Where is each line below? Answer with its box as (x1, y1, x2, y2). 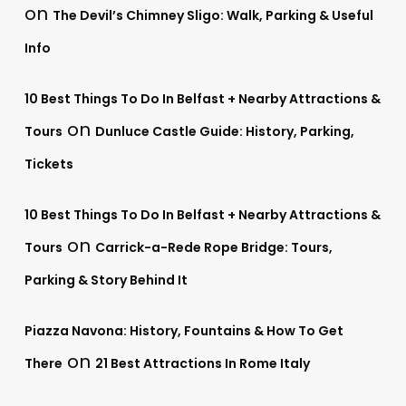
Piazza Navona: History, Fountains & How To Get (24, 321, 343, 340)
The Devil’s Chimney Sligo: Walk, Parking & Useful (52, 5, 373, 24)
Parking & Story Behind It (24, 270, 188, 289)
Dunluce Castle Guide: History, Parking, (94, 121, 354, 140)
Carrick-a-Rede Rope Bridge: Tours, (94, 237, 333, 256)
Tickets (24, 154, 73, 173)
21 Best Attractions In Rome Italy (94, 353, 310, 372)
